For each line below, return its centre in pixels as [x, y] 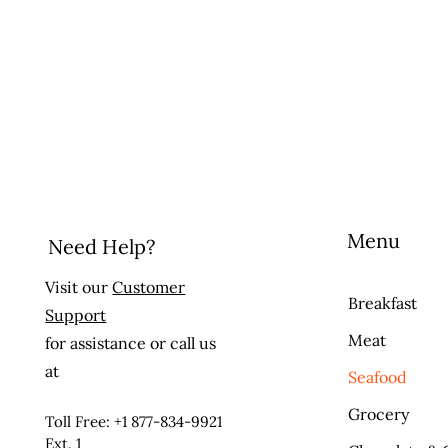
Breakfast [383, 303]
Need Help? [102, 246]
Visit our [79, 287]
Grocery [379, 414]
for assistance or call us [131, 343]
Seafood [378, 377]
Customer [149, 287]
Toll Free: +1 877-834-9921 [134, 421]
